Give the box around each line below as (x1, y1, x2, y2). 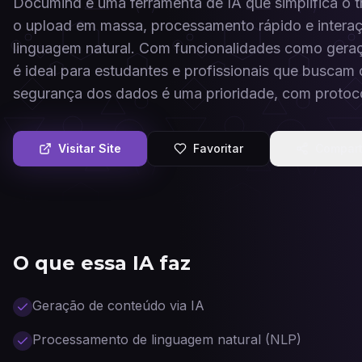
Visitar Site (58, 141, 121, 155)
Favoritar (193, 141, 243, 155)
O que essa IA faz (13, 251, 191, 275)
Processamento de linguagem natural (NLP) (32, 331, 301, 347)
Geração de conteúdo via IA (32, 297, 204, 314)
